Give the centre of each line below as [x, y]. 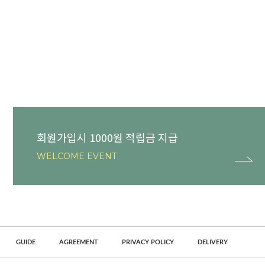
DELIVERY [212, 243]
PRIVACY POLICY [148, 243]
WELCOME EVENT [77, 156]
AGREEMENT [78, 243]
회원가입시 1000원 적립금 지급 [107, 138]
